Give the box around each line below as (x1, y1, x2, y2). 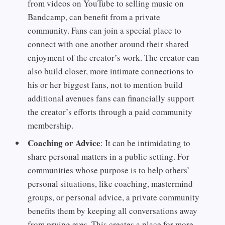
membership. (28, 119, 74, 131)
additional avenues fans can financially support (28, 92, 195, 104)
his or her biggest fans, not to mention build (28, 78, 183, 90)
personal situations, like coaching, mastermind (28, 178, 193, 190)
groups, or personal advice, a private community (28, 191, 200, 203)
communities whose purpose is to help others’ (28, 164, 190, 176)
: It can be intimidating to (100, 137, 191, 149)
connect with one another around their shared (28, 38, 189, 50)
